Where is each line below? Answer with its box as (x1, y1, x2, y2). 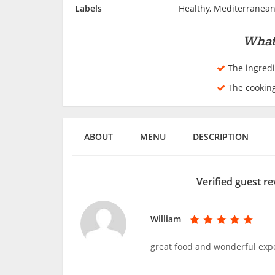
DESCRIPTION (193, 130, 249, 142)
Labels (75, 2, 102, 14)
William (150, 212, 182, 225)
